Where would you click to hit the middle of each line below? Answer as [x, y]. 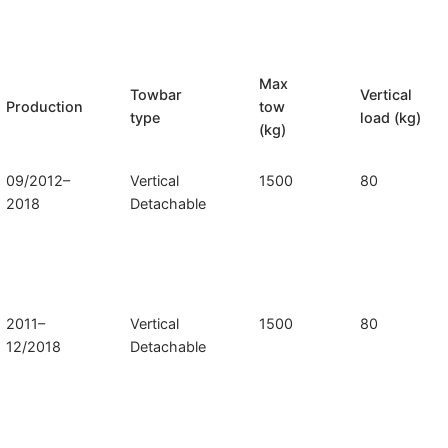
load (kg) [391, 118]
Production [45, 107]
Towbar [156, 95]
